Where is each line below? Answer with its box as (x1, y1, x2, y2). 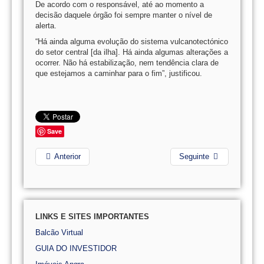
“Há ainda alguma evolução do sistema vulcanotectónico (35, 37, 228, 46)
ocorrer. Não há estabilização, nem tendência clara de (35, 58, 219, 67)
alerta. (35, 21, 57, 30)
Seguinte (179, 152, 209, 161)
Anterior (54, 152, 81, 161)
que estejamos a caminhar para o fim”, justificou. (35, 69, 202, 78)
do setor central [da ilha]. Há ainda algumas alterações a (35, 48, 228, 57)
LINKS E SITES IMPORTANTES (35, 212, 149, 221)
